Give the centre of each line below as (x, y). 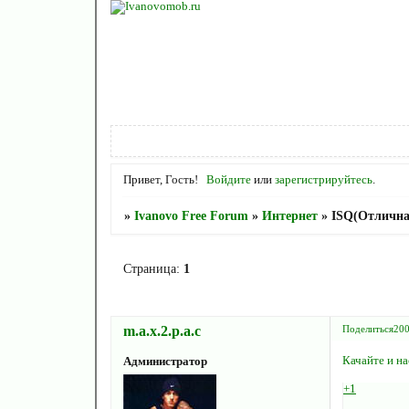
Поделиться (367, 328)
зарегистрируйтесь (323, 179)
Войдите (228, 179)
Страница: (153, 269)
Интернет (289, 216)
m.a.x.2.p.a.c (162, 331)
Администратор (165, 361)
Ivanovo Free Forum (191, 216)
